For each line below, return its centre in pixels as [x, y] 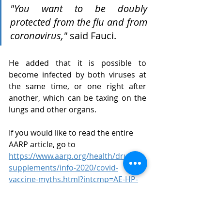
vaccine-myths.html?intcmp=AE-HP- [73, 179]
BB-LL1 [21, 191]
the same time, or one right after [77, 86]
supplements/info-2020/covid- [63, 168]
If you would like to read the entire [72, 133]
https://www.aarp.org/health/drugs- [74, 156]
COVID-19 [118, 202]
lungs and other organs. [53, 109]
